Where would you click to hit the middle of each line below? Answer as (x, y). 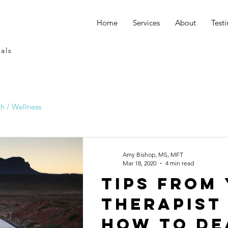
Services (146, 23)
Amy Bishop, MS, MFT (153, 154)
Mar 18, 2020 (139, 163)
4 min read (180, 163)
